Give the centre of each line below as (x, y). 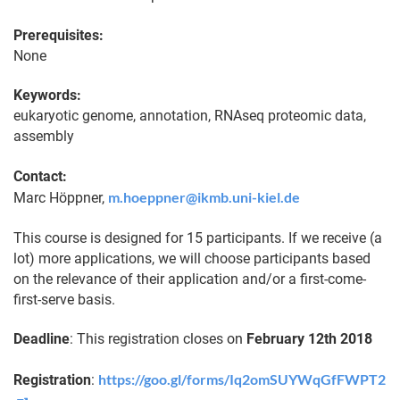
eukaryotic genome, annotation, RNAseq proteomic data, (190, 116)
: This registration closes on (158, 339)
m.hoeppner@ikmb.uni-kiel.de (204, 197)
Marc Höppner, (61, 198)
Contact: (40, 177)
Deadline (42, 339)
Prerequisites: (58, 35)
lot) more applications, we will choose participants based (192, 258)
